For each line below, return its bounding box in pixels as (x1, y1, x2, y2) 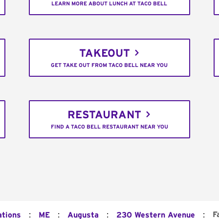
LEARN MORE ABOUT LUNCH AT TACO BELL (51, 1, 168, 7)
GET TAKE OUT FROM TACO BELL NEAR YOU (51, 63, 168, 68)
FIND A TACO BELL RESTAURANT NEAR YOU (50, 124, 168, 130)
